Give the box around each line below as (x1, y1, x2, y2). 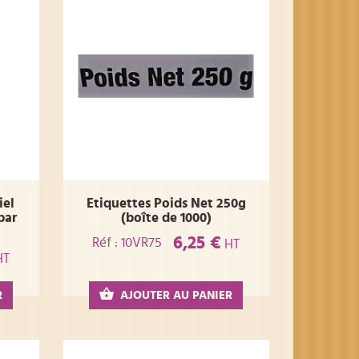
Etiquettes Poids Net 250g (86, 196, 246, 211)
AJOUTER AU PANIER (120, 288, 233, 301)
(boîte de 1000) (120, 211, 212, 225)
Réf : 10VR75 (92, 236, 163, 250)
